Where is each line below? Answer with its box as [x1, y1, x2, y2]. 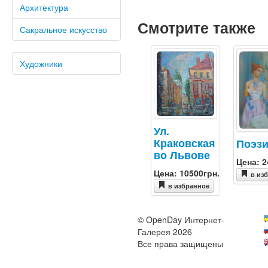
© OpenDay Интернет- [137, 214, 224, 226]
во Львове [153, 147, 210, 163]
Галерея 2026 [137, 226, 192, 238]
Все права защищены [137, 237, 223, 250]
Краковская [153, 135, 215, 151]
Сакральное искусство [20, 23, 107, 35]
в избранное [167, 181, 209, 191]
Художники [20, 57, 62, 69]
